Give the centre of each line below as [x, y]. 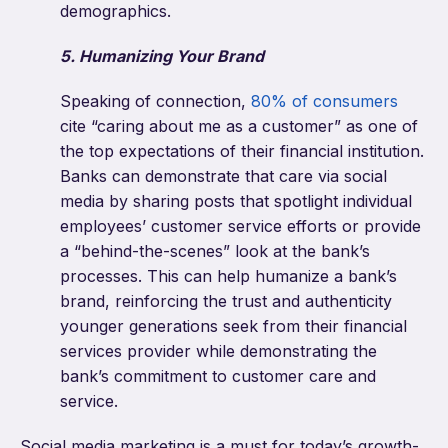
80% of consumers [324, 101]
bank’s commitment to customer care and [218, 376]
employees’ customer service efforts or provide [240, 226]
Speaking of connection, [155, 101]
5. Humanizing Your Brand [162, 56]
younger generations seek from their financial [233, 326]
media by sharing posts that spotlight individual [236, 201]
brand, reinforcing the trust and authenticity [226, 301]
